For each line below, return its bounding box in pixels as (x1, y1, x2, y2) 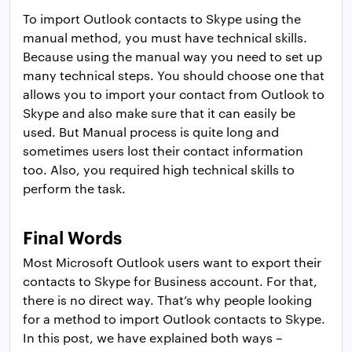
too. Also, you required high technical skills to (23, 160, 295, 178)
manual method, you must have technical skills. (23, 28, 307, 46)
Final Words (23, 224, 122, 248)
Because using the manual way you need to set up (23, 47, 322, 64)
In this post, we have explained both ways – (23, 328, 283, 346)
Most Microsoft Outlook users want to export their (23, 253, 321, 270)
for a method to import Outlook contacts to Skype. (23, 310, 325, 327)
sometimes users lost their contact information (23, 141, 303, 159)
